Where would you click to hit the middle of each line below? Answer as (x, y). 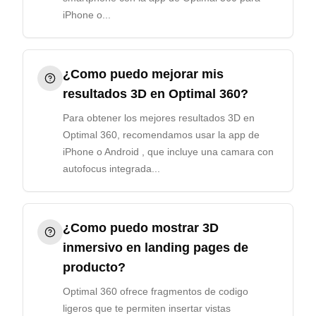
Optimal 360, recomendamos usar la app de (161, 135)
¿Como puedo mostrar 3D (141, 228)
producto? (94, 267)
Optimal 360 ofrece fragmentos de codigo (156, 291)
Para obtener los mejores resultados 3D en (159, 118)
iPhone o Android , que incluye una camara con (168, 152)
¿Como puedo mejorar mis (143, 74)
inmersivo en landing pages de (156, 248)
